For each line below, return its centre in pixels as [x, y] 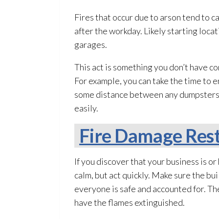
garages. [91, 44]
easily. [86, 108]
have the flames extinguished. [130, 202]
